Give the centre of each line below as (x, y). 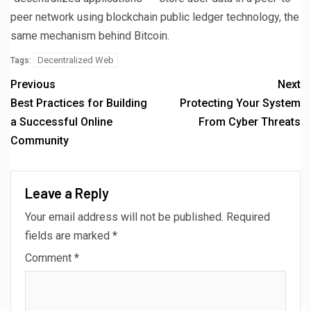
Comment (50, 258)
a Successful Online (61, 121)
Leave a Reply (67, 193)
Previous (33, 84)
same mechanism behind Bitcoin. (90, 35)
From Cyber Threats (250, 121)
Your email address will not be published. (124, 217)
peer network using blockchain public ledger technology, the (155, 17)
